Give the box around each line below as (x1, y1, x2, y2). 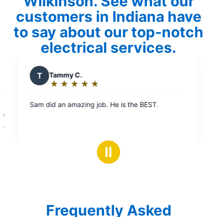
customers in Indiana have (15, 8, 201, 26)
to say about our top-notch (14, 23, 203, 41)
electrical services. (41, 39, 176, 57)
